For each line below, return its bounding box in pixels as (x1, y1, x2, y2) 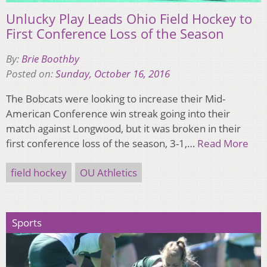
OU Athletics (80, 166, 137, 180)
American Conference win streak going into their (6, 107, 230, 121)
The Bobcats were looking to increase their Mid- (6, 92, 225, 106)
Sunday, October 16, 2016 (55, 67, 170, 81)
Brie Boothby (21, 52, 79, 66)
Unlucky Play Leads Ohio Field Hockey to (6, 10, 252, 28)
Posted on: (6, 67, 55, 81)
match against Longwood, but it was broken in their (6, 122, 241, 136)
